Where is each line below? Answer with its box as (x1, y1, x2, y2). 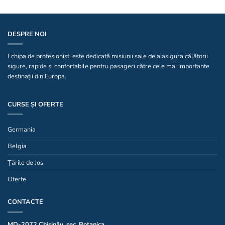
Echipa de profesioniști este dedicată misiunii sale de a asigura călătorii (8, 52, 208, 61)
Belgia (8, 142, 27, 151)
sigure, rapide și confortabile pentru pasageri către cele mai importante (8, 62, 209, 71)
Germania (8, 125, 36, 135)
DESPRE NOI (8, 29, 47, 39)
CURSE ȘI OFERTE (8, 100, 63, 109)
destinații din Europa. (8, 72, 66, 81)
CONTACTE (8, 197, 43, 207)
